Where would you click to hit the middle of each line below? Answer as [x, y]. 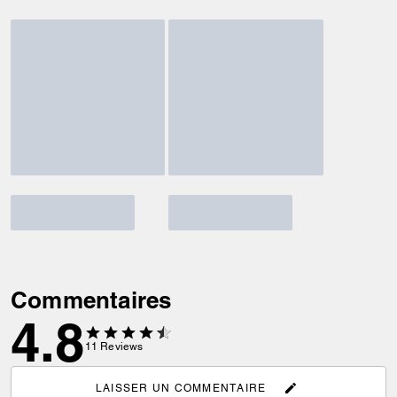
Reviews [122, 346]
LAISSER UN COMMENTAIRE [181, 388]
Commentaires [91, 300]
